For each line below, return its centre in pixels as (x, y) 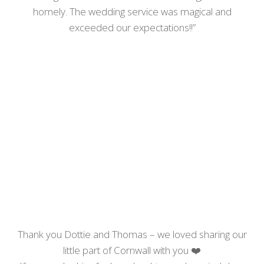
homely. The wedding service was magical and (132, 11)
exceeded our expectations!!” (132, 27)
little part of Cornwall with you (127, 250)
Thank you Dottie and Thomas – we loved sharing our (132, 234)
